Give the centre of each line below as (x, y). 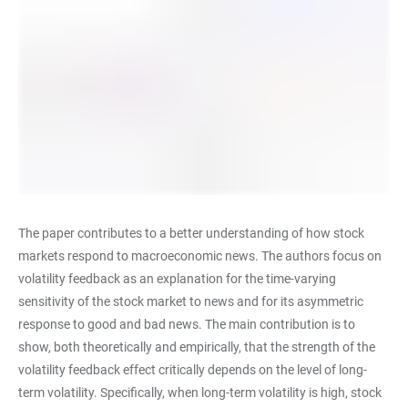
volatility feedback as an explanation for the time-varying (177, 278)
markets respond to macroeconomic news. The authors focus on (200, 255)
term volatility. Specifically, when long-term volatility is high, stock (200, 392)
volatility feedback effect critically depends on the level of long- (193, 369)
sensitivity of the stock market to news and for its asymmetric (191, 301)
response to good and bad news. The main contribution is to (187, 324)
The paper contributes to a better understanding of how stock (191, 233)
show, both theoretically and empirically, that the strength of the (197, 347)
